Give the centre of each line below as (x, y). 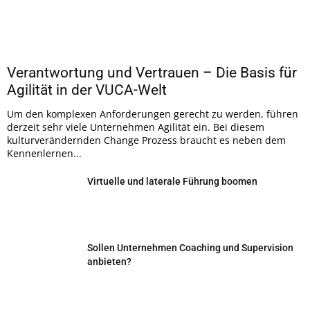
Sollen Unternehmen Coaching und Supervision (190, 248)
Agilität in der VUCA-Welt (87, 90)
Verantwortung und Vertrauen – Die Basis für (152, 73)
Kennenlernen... (44, 154)
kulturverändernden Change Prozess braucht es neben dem (146, 140)
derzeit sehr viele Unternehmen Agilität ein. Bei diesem (136, 127)
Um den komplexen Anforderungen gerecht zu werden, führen (153, 114)
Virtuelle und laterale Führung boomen (172, 182)
